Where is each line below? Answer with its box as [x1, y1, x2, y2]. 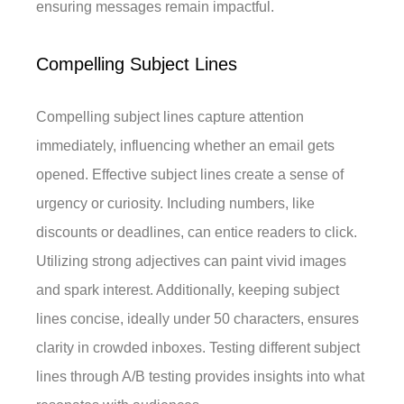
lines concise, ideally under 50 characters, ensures [36, 311, 360, 327]
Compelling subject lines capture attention [36, 109, 305, 125]
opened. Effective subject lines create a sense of [36, 167, 344, 183]
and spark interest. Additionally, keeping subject [36, 282, 340, 298]
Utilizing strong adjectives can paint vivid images [36, 253, 347, 270]
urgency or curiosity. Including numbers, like [36, 196, 316, 212]
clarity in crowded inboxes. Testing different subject [36, 340, 361, 356]
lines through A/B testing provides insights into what [36, 369, 365, 385]
